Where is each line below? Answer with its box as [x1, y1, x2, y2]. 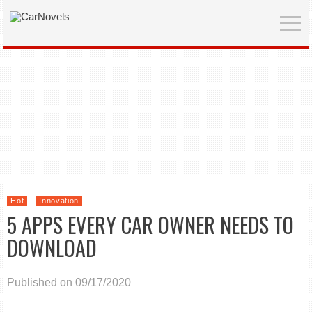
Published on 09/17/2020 [7, 276, 132, 288]
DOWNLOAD [7, 232, 97, 263]
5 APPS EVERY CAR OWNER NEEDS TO [7, 209, 295, 240]
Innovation [39, 196, 79, 205]
